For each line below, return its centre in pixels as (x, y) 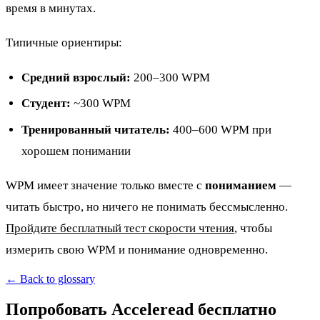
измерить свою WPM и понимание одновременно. (137, 250)
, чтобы (253, 229)
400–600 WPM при (221, 129)
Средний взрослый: (76, 77)
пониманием (241, 186)
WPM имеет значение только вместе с (105, 186)
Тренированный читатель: (96, 129)
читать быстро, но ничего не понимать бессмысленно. (147, 207)
